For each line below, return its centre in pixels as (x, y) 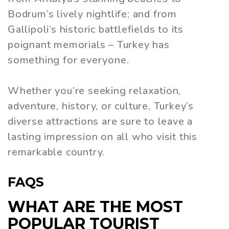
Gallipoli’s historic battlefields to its (96, 30)
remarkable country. (56, 152)
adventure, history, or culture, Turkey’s (101, 106)
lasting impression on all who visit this (102, 137)
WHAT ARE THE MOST (95, 207)
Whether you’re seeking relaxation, (95, 91)
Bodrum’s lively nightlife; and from (92, 14)
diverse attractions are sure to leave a (100, 122)
